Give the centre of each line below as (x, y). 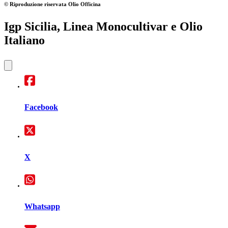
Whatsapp (42, 206)
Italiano (24, 40)
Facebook (41, 107)
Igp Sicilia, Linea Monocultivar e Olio (103, 26)
